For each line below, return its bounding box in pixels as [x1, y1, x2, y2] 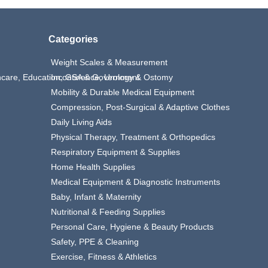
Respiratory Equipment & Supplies [50, 147, 180, 157]
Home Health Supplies [50, 162, 135, 172]
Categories [48, 34, 98, 44]
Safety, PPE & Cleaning [50, 237, 139, 246]
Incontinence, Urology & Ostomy [50, 72, 173, 82]
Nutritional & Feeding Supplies [50, 207, 165, 217]
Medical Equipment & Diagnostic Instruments [50, 177, 220, 187]
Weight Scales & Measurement [50, 57, 167, 67]
